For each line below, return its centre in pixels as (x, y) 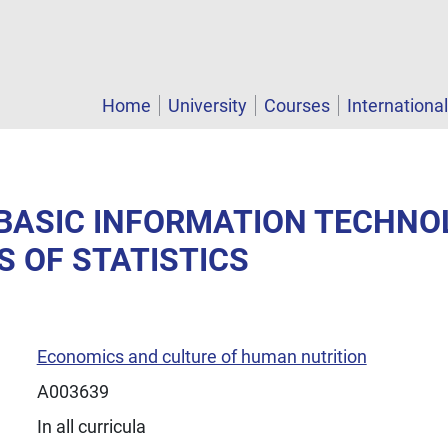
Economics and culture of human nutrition (201, 356)
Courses (297, 106)
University (207, 106)
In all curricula (91, 426)
